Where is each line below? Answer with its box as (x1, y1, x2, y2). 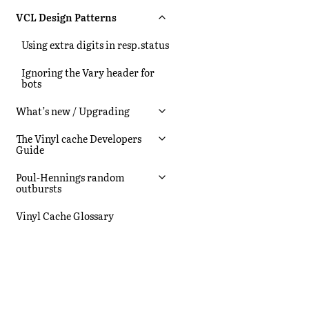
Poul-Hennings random (16, 170, 125, 184)
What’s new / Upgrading (16, 103, 130, 118)
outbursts (16, 181, 61, 195)
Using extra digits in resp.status (21, 37, 169, 52)
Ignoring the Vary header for (21, 65, 154, 79)
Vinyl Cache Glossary (16, 208, 114, 223)
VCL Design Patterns (16, 10, 117, 24)
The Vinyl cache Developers (16, 131, 141, 146)
